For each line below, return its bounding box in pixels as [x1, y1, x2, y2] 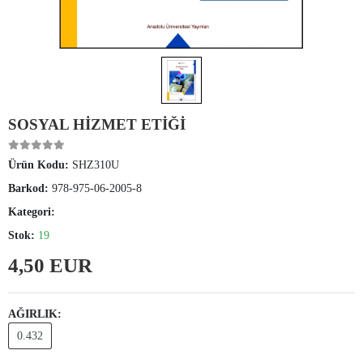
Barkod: [8, 182, 52, 195]
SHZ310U [72, 159, 119, 172]
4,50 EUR [8, 254, 92, 277]
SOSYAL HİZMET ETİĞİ [8, 116, 186, 134]
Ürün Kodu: [8, 159, 72, 172]
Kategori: [8, 206, 55, 219]
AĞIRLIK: [8, 308, 62, 321]
